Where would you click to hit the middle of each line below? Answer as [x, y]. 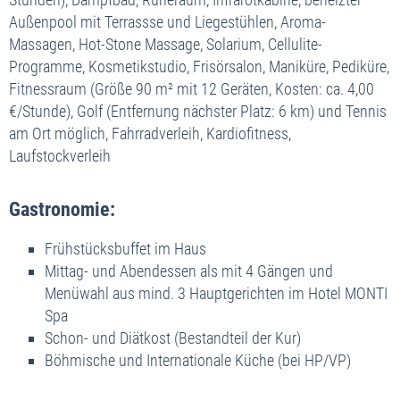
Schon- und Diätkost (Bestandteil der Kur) [173, 337]
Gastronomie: [62, 209]
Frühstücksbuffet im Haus [125, 248]
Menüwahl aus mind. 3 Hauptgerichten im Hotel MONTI [216, 293]
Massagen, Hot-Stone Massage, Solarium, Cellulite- [166, 44]
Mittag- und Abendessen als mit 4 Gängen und [189, 271]
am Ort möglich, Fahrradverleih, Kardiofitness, [150, 133]
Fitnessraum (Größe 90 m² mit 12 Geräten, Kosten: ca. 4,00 [192, 88]
